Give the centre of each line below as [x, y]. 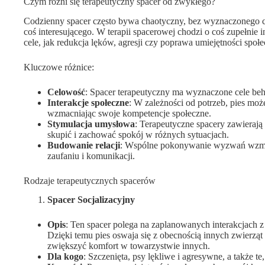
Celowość [66, 92]
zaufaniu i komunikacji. [91, 156]
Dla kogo [65, 257]
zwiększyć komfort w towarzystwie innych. [129, 246]
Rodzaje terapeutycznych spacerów [90, 180]
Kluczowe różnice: [59, 67]
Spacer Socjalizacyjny [91, 200]
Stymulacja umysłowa [91, 124]
